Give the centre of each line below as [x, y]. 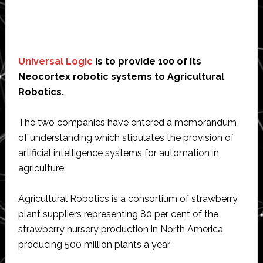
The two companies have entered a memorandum [127, 122]
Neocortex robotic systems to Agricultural [121, 76]
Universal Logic [55, 61]
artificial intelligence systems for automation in [118, 153]
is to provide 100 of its [147, 61]
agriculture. [42, 168]
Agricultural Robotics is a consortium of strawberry [128, 198]
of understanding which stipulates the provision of [126, 137]
